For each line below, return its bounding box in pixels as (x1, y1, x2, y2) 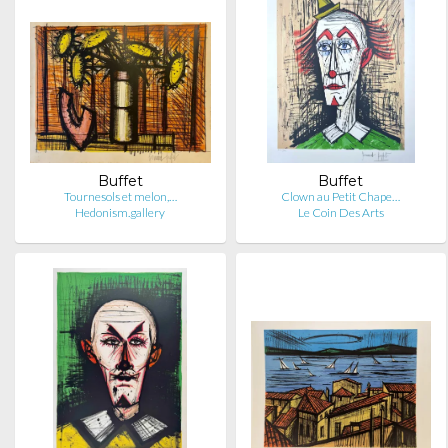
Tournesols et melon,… (63, 189, 177, 204)
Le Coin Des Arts (297, 205, 384, 220)
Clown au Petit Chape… (281, 189, 401, 204)
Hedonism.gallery (75, 205, 166, 220)
